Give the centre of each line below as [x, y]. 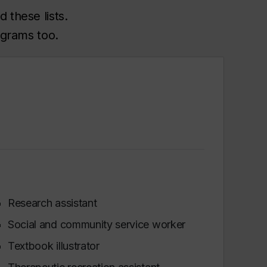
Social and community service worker [98, 224]
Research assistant [54, 203]
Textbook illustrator [55, 246]
